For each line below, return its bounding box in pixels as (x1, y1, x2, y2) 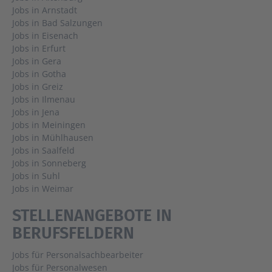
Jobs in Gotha (12, 68, 66, 80)
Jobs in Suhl (12, 170, 60, 182)
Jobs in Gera (12, 55, 61, 67)
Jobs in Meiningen (12, 119, 86, 131)
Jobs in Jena (12, 106, 59, 118)
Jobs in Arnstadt (12, 4, 77, 16)
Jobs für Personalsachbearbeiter (12, 249, 143, 261)
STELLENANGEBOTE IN (12, 206, 172, 226)
